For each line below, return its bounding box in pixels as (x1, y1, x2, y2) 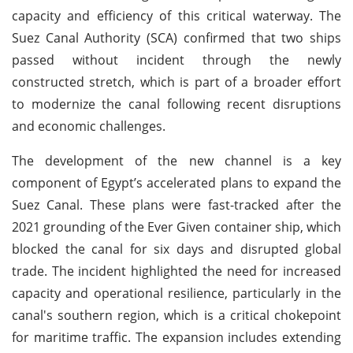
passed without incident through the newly (12, 50, 341, 69)
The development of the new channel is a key (12, 151, 341, 169)
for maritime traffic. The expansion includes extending (12, 328, 341, 346)
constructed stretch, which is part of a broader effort (12, 72, 341, 91)
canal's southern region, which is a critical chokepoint (12, 306, 341, 324)
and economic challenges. (12, 117, 165, 135)
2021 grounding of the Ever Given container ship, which (12, 217, 341, 236)
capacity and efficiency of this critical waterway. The (12, 6, 341, 24)
